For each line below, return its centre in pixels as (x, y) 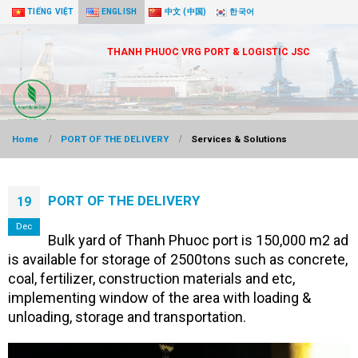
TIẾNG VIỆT (51, 12)
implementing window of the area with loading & (159, 298)
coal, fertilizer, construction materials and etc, (151, 278)
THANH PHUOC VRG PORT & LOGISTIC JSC (209, 52)
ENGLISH (119, 12)
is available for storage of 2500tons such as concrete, (178, 259)
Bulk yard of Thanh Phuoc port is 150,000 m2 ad (198, 240)
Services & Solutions (239, 139)
